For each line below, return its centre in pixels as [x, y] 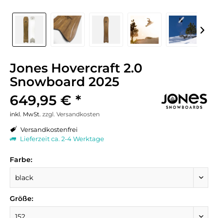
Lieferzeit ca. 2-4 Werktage [61, 139]
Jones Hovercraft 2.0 [76, 68]
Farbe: [21, 160]
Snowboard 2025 [64, 82]
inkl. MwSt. [26, 114]
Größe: [21, 199]
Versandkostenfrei [48, 129]
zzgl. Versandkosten [71, 114]
